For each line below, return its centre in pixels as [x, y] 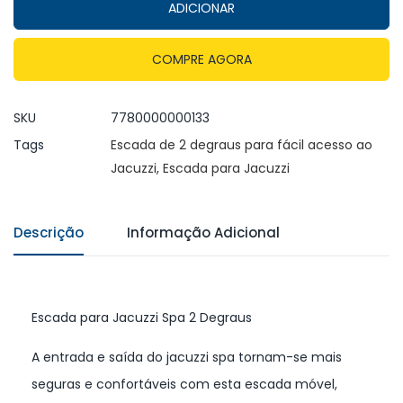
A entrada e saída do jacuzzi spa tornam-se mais [187, 357]
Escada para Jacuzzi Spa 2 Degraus [142, 317]
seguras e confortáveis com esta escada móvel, [184, 384]
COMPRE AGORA [201, 59]
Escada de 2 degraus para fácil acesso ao [242, 144]
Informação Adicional [203, 232]
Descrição [49, 232]
